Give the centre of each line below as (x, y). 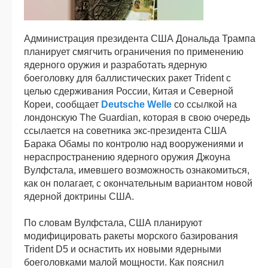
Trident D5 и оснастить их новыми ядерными (123, 249)
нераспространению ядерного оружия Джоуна (127, 157)
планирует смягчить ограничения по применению (134, 51)
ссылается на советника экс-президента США (125, 130)
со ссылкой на (204, 104)
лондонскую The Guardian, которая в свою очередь (137, 117)
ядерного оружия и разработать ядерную (115, 65)
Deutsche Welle (136, 104)
